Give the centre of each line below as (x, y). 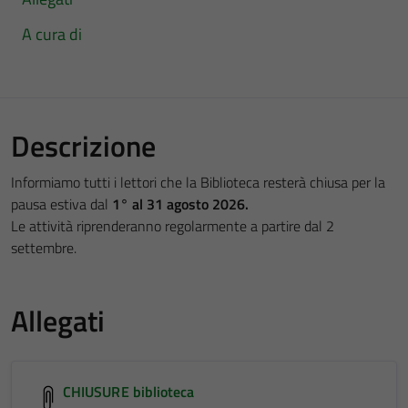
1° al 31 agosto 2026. (180, 204)
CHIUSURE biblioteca (129, 391)
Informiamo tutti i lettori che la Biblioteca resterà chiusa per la (198, 182)
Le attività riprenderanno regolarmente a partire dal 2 (173, 225)
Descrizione (83, 145)
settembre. (44, 247)
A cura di (52, 34)
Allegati (58, 320)
